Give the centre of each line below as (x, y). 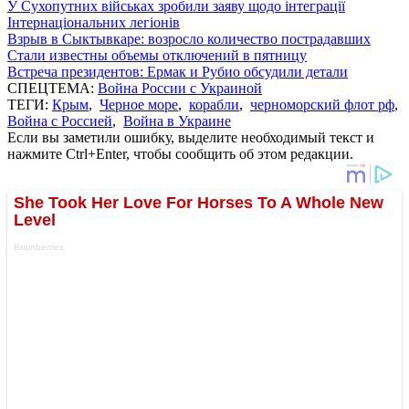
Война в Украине (177, 121)
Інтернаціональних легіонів (94, 22)
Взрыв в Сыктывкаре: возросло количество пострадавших (189, 38)
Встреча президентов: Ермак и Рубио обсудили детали (178, 71)
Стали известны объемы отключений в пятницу (157, 55)
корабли (214, 104)
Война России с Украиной (180, 88)
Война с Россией (60, 121)
